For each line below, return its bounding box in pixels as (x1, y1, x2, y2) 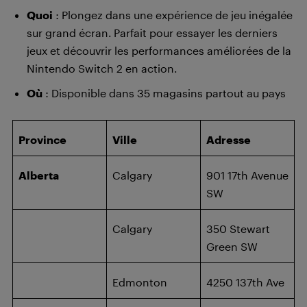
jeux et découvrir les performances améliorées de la (27, 44, 291, 57)
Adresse (206, 133, 251, 146)
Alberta (19, 169, 59, 182)
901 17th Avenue (206, 169, 288, 182)
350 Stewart (206, 222, 270, 235)
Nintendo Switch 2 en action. (27, 62, 177, 75)
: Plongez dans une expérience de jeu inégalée (53, 8, 293, 21)
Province (19, 133, 66, 146)
